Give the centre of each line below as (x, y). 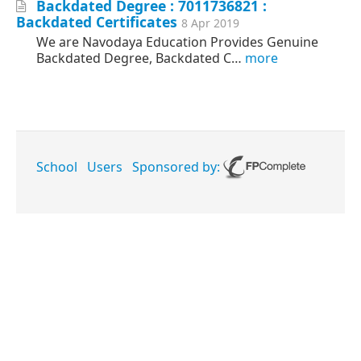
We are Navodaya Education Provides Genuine (177, 41)
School (57, 166)
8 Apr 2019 (210, 23)
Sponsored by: (178, 166)
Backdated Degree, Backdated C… (139, 58)
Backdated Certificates (97, 21)
